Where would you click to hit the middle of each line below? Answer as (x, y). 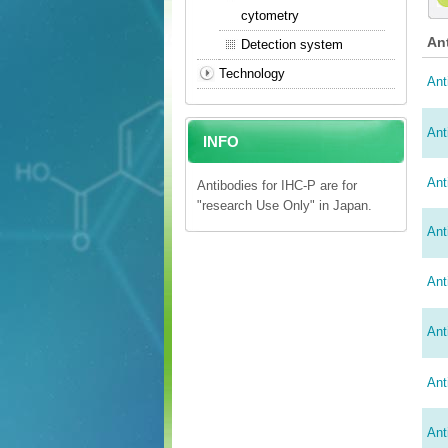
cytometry (270, 15)
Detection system (292, 44)
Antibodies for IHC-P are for (277, 185)
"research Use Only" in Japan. (284, 205)
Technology (252, 73)
